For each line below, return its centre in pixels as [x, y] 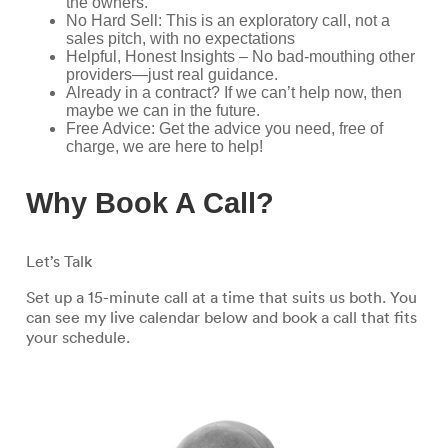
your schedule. [78, 337]
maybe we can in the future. [163, 110]
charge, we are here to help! [164, 146]
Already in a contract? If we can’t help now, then [234, 92]
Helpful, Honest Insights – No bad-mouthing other [240, 56]
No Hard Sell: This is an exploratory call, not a [228, 20]
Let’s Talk [59, 261]
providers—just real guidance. [172, 74]
